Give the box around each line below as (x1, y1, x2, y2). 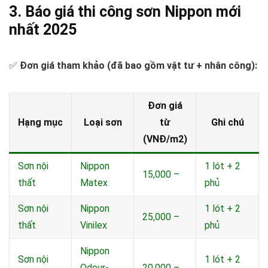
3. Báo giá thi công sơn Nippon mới (9, 3, 241, 21)
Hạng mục (18, 117, 63, 129)
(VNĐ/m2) (142, 133, 187, 145)
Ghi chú (211, 117, 244, 129)
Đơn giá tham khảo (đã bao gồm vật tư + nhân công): (20, 60, 257, 72)
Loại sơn (83, 117, 122, 129)
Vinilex (80, 220, 107, 232)
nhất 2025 (9, 21, 77, 39)
